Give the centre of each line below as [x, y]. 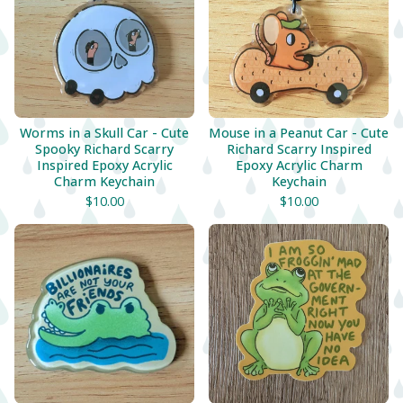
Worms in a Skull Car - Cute [104, 133]
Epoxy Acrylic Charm [299, 165]
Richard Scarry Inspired [299, 149]
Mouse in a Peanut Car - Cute [299, 133]
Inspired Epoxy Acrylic [104, 165]
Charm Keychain [104, 181]
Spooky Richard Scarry [104, 149]
